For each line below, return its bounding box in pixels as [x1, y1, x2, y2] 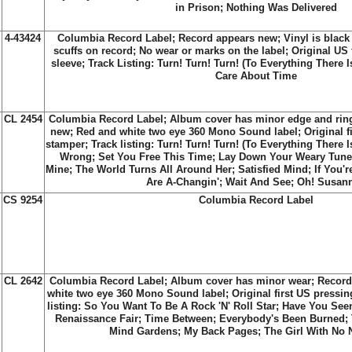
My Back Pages [184, 325, 258, 337]
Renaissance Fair [54, 313, 138, 324]
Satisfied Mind [237, 163, 308, 175]
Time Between [144, 313, 213, 324]
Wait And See [225, 176, 291, 188]
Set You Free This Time [97, 151, 212, 163]
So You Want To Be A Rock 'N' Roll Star [84, 300, 276, 312]
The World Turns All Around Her [75, 163, 232, 175]
